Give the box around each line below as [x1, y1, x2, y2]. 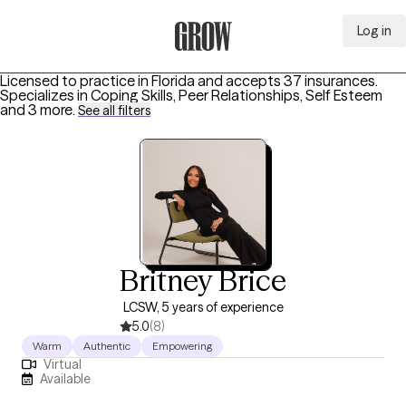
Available [40, 370, 92, 387]
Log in [357, 23, 391, 39]
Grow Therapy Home [173, 52, 308, 70]
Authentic [83, 339, 130, 353]
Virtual [43, 356, 82, 373]
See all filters [78, 102, 150, 119]
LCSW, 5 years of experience [122, 299, 284, 315]
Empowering [152, 339, 212, 353]
